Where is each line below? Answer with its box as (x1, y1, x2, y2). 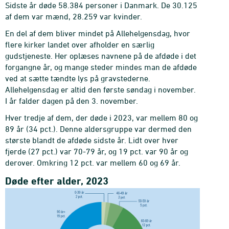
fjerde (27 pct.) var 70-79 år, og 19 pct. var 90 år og (5, 147, 188, 156)
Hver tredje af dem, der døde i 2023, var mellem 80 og (5, 113, 198, 122)
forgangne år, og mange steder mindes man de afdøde (5, 62, 197, 72)
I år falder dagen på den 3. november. (5, 96, 138, 105)
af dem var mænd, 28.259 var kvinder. (5, 12, 142, 21)
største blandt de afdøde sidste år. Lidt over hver (5, 135, 178, 145)
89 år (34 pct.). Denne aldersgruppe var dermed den (5, 124, 192, 133)
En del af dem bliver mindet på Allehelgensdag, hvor (5, 29, 190, 38)
